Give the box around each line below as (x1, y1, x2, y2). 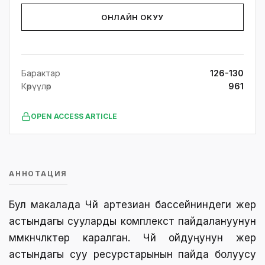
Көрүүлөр (21, 81, 51, 91)
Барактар (21, 68, 60, 78)
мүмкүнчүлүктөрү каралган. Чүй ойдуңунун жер (9, 232, 256, 244)
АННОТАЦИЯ (9, 169, 68, 178)
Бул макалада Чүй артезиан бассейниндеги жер (9, 199, 256, 211)
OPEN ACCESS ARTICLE (31, 112, 117, 121)
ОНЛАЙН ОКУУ (101, 12, 164, 22)
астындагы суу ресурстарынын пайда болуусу (9, 248, 256, 260)
